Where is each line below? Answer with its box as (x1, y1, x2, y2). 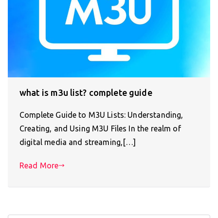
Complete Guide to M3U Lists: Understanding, (19, 110, 183, 119)
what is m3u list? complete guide (19, 87, 152, 97)
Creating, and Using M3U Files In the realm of (19, 124, 181, 133)
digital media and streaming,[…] (19, 137, 136, 146)
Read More (19, 161, 59, 170)
